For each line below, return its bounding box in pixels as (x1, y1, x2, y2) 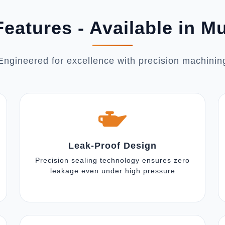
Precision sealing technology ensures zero (35, 156, 190, 164)
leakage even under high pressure (50, 167, 175, 175)
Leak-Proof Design (68, 141, 157, 151)
